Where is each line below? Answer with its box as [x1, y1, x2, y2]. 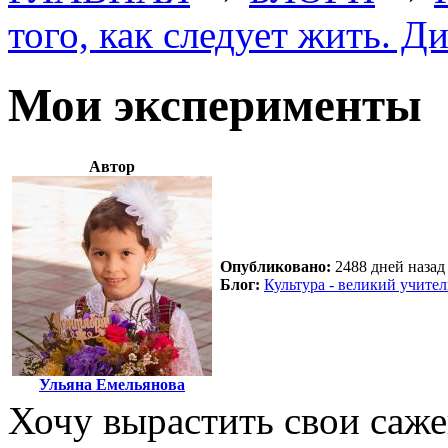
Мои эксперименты [8, 79, 422, 132]
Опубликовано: [220, 257, 331, 275]
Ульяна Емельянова [39, 375, 185, 393]
